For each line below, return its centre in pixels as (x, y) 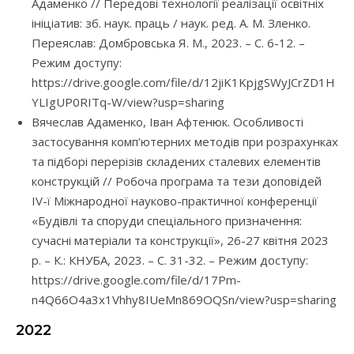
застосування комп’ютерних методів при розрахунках (185, 142)
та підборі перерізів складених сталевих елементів (176, 162)
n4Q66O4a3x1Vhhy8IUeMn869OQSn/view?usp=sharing (184, 300)
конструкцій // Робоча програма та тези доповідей (177, 181)
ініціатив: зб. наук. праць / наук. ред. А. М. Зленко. (171, 23)
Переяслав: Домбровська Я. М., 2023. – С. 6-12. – (168, 43)
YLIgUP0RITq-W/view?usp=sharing (128, 102)
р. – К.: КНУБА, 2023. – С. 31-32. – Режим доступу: (170, 260)
